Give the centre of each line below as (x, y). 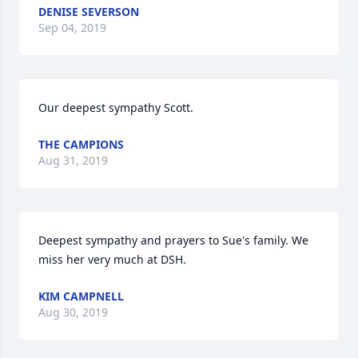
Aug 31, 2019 (73, 160)
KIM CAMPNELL (81, 296)
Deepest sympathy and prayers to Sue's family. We (173, 240)
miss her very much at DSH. (112, 259)
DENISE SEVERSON (89, 12)
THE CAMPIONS (81, 144)
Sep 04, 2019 (72, 28)
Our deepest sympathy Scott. (116, 107)
